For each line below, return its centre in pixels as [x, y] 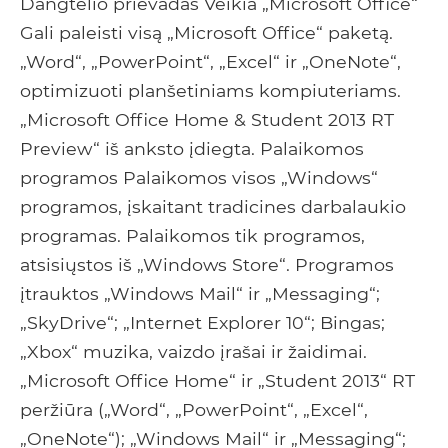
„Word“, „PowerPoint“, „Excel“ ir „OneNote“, [210, 62]
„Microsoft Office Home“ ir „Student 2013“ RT [217, 381]
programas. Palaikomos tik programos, [192, 236]
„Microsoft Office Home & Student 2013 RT [207, 120]
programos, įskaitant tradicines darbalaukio [213, 207]
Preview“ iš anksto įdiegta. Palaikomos [192, 149]
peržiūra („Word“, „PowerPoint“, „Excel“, [194, 410]
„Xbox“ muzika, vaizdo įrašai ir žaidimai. [193, 352]
